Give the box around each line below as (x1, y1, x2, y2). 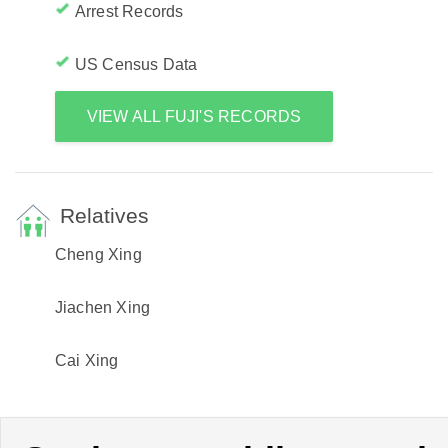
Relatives (59, 204, 149, 227)
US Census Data (74, 56, 198, 73)
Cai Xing (54, 352, 119, 369)
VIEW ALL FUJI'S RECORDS (86, 108, 302, 125)
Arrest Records (74, 3, 184, 20)
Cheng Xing (54, 246, 142, 263)
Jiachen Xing (54, 299, 151, 316)
